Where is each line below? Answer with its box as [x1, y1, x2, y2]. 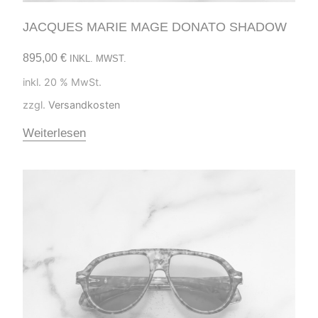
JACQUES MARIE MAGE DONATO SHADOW [23, 19, 287, 34]
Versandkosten [48, 99, 120, 111]
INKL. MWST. [70, 53, 126, 64]
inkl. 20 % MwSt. [23, 75, 102, 88]
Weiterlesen [23, 126, 86, 141]
